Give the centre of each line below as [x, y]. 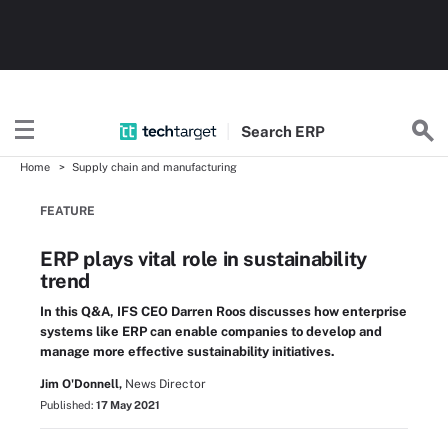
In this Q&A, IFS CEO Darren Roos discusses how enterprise [223, 311]
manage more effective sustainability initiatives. [187, 351]
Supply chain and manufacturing [154, 167]
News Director [165, 384]
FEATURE [67, 211]
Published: [68, 405]
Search [267, 131]
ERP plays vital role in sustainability [203, 259]
